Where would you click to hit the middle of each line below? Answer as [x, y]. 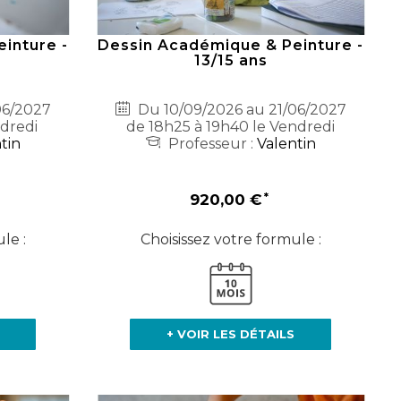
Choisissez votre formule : [230, 240]
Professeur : [210, 144]
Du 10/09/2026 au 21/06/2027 [240, 110]
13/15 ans [230, 61]
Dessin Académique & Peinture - [231, 46]
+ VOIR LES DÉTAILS [231, 334]
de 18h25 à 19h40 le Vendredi [231, 127]
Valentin [286, 144]
